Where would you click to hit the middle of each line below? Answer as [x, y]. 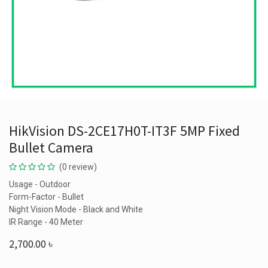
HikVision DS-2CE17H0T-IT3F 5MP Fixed [124, 131]
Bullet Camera [51, 147]
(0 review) [78, 167]
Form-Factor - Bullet [46, 197]
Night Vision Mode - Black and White [76, 209]
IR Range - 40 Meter [46, 222]
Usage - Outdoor [40, 184]
